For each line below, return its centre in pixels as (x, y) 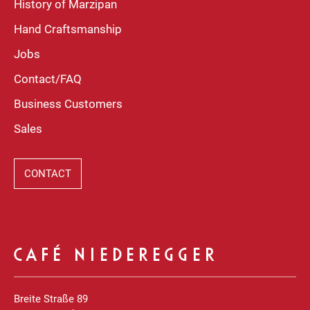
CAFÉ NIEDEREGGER (118, 256)
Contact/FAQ (48, 79)
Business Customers (68, 103)
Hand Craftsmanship (68, 29)
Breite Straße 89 (51, 299)
